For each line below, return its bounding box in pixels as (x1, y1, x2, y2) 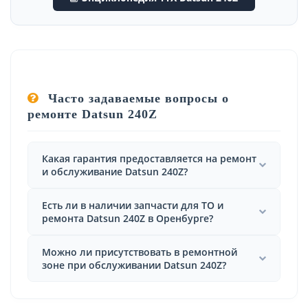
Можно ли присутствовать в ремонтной (42, 245, 237, 258)
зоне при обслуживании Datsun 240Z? (42, 258, 226, 272)
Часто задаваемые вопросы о (44, 91, 229, 105)
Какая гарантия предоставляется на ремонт (42, 151, 256, 165)
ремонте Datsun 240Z (27, 107, 157, 121)
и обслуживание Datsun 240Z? (42, 164, 188, 178)
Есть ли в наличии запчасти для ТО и (42, 198, 223, 212)
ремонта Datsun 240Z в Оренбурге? (42, 211, 213, 225)
